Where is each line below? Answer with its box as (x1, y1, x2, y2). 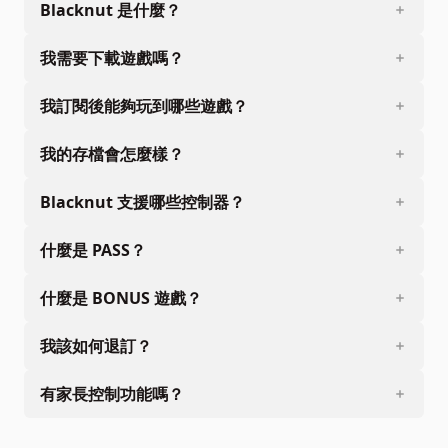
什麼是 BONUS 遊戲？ (40, 286, 202, 309)
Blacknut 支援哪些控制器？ (40, 190, 245, 213)
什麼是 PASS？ (40, 238, 146, 261)
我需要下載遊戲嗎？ (40, 46, 184, 69)
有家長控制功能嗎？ (40, 382, 184, 405)
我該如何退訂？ (40, 334, 152, 357)
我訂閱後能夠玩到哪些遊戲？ (40, 94, 248, 117)
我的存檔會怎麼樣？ (40, 142, 184, 165)
